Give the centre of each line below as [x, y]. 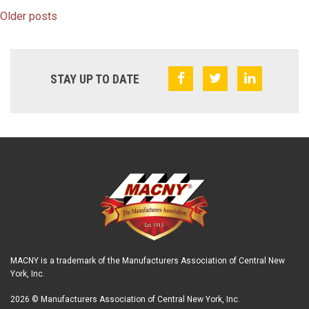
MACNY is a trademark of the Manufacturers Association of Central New [148, 260]
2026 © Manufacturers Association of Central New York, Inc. [125, 299]
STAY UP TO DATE [95, 79]
